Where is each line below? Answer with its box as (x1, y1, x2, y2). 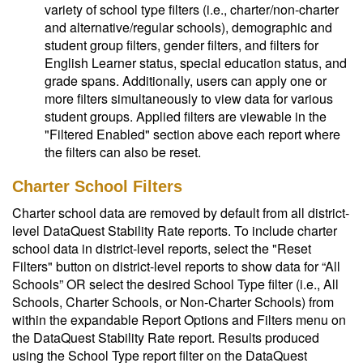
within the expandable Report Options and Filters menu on (12, 310, 346, 329)
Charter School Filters (12, 177, 182, 195)
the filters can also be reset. (45, 143, 201, 161)
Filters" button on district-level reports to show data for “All (12, 257, 340, 275)
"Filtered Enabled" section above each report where (45, 125, 340, 143)
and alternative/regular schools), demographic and (45, 18, 332, 36)
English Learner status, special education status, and (45, 53, 347, 72)
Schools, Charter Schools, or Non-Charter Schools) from (12, 293, 334, 311)
